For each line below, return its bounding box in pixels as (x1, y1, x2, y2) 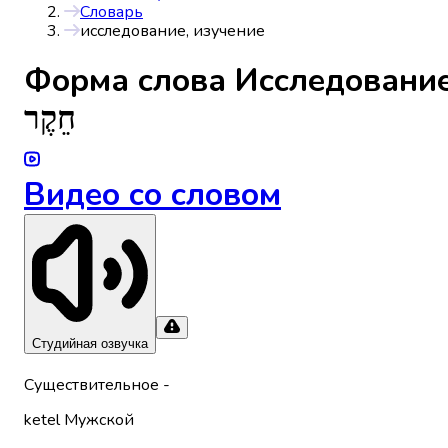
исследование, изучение (80, 20, 265, 42)
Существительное (24, 373, 159, 396)
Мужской (64, 408, 134, 431)
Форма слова (24, 59, 235, 103)
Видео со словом (24, 173, 281, 217)
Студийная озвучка (32, 336, 148, 352)
